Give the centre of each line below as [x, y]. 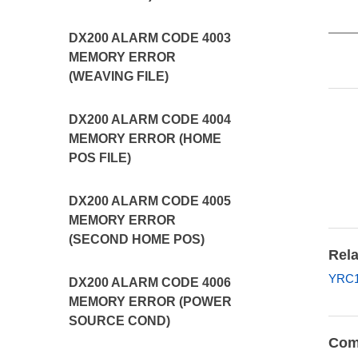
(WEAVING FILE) [119, 76]
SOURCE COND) [120, 321]
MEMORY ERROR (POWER [151, 302]
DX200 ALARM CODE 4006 [150, 282]
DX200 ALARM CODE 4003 [150, 38]
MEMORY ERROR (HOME [145, 139]
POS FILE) [100, 158]
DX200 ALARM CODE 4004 [150, 119]
